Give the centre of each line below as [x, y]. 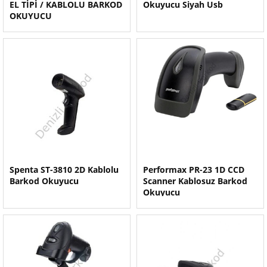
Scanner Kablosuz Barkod [195, 181]
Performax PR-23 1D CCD [194, 170]
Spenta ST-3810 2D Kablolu [64, 170]
